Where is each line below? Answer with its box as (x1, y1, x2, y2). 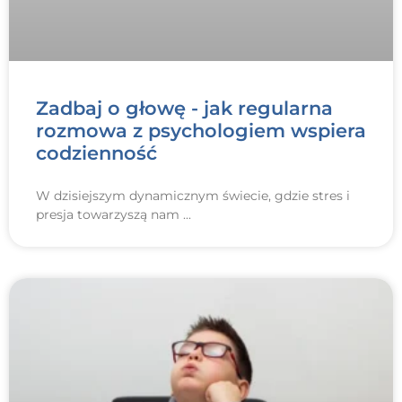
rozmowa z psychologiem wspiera (36, 119, 366, 143)
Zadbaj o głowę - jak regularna (36, 97, 333, 120)
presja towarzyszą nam (36, 206, 183, 223)
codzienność (36, 142, 157, 165)
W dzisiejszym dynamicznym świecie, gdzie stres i (36, 188, 350, 205)
